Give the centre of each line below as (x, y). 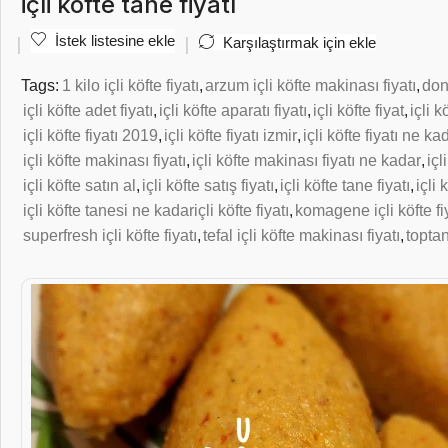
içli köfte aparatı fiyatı (233, 109)
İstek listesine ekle (115, 40)
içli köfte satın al (79, 184)
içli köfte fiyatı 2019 (90, 134)
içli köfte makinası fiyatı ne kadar (306, 159)
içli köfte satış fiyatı (208, 184)
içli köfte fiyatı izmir (230, 134)
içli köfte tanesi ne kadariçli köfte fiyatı (156, 209)
